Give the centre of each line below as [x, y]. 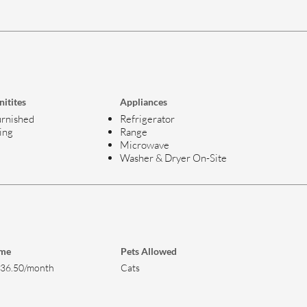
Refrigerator [147, 119]
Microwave [145, 145]
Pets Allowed [149, 251]
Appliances [144, 102]
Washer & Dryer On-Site [173, 158]
